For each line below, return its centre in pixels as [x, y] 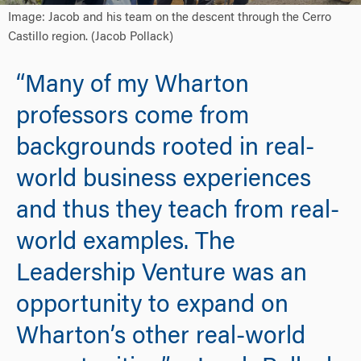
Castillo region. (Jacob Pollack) [91, 38]
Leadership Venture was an [162, 275]
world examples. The [126, 244]
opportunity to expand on [152, 307]
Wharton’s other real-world [161, 338]
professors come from [133, 118]
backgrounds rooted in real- [165, 149]
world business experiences [164, 181]
